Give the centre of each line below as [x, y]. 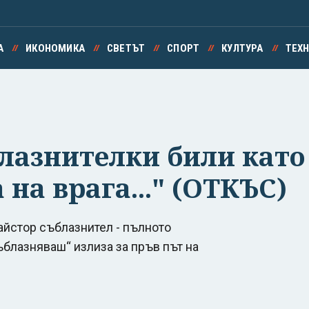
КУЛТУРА [242, 48]
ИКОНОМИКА [55, 48]
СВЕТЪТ [126, 48]
